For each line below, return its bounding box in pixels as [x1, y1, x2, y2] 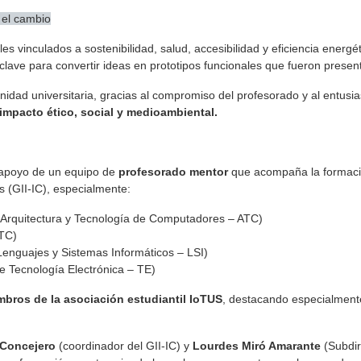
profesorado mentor [118, 165, 228, 179]
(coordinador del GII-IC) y [56, 339, 193, 353]
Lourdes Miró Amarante [193, 339, 321, 353]
